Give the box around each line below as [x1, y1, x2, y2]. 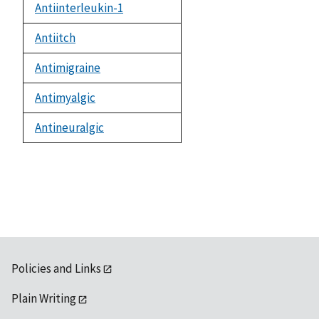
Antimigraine [35, 59, 100, 75]
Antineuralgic [35, 119, 104, 135]
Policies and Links [11, 260, 101, 276]
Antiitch [35, 29, 75, 46]
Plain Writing [11, 291, 76, 307]
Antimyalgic [35, 89, 95, 105]
